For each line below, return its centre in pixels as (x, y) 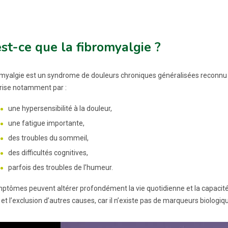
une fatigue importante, (46, 123)
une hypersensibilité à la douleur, (60, 108)
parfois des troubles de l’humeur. (60, 167)
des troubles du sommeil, (48, 138)
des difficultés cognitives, (48, 152)
